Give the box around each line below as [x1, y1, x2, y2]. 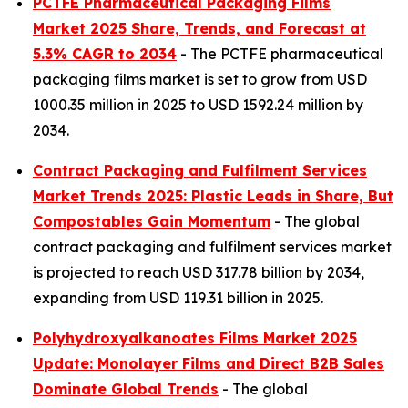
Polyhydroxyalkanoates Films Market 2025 [33, 329, 357, 347]
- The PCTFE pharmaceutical [177, 45, 383, 63]
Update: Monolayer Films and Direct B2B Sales [33, 354, 384, 372]
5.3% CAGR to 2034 [33, 45, 177, 63]
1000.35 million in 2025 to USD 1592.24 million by [33, 96, 363, 114]
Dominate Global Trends [33, 380, 219, 398]
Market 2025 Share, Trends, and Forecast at [33, 19, 366, 37]
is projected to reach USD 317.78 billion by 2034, [33, 263, 364, 281]
